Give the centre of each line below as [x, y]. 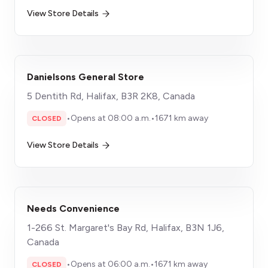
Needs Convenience [73, 208]
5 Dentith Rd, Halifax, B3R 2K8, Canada [111, 96]
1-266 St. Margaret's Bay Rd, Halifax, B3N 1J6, [126, 228]
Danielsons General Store [86, 77]
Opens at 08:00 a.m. [111, 118]
